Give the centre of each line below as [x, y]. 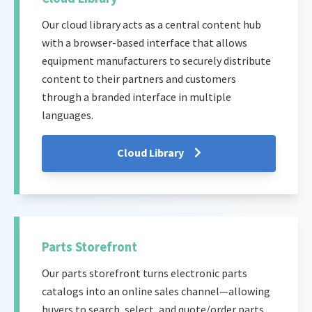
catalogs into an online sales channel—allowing [156, 291]
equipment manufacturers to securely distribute [156, 60]
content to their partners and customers [139, 78]
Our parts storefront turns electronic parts [145, 273]
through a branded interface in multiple [136, 96]
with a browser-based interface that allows [145, 42]
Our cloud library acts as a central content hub [151, 24]
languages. [68, 115]
